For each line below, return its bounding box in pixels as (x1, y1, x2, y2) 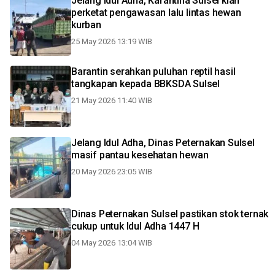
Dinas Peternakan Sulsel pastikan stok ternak (71, 208, 269, 220)
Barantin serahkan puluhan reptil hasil (71, 66, 236, 77)
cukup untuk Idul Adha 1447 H (71, 220, 199, 232)
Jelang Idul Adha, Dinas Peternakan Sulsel (71, 137, 255, 149)
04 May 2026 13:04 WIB (71, 238, 152, 247)
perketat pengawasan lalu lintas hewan (71, 7, 241, 18)
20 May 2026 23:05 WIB (71, 167, 152, 176)
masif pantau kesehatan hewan (71, 149, 209, 161)
